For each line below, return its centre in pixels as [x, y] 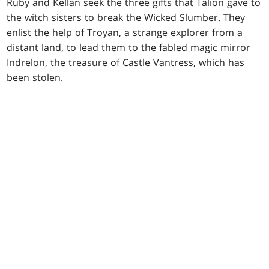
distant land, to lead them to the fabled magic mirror [129, 47]
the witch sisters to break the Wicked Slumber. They [126, 17]
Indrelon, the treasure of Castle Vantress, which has [126, 62]
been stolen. [35, 77]
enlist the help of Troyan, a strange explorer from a [125, 32]
